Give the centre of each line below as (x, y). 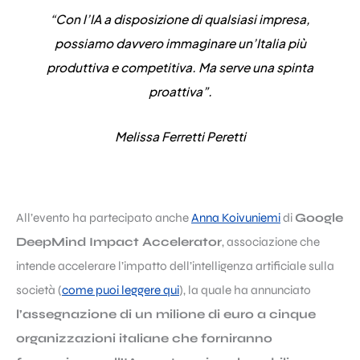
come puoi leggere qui (121, 290)
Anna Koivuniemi (236, 218)
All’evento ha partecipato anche (104, 218)
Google (319, 218)
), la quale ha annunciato (245, 290)
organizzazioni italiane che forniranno (144, 339)
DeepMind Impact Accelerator (119, 242)
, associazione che (271, 242)
